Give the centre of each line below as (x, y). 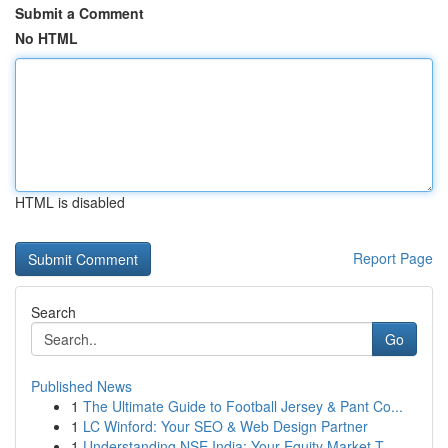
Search (53, 312)
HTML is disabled (70, 202)
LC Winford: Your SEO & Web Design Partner (225, 426)
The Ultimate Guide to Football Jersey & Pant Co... (243, 406)
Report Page (393, 258)
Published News (81, 386)
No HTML (46, 38)
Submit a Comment (79, 13)
